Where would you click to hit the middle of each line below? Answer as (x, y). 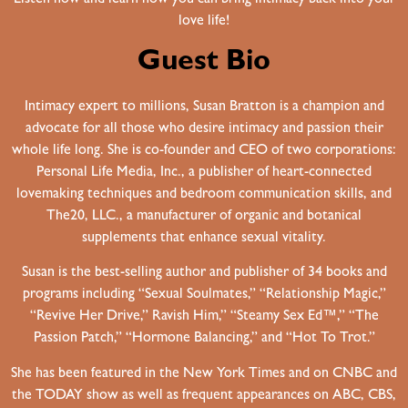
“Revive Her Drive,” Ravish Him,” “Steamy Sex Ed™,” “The (204, 317)
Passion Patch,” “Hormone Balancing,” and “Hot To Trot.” (204, 339)
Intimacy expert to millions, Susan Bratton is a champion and (204, 108)
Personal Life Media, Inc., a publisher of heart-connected (204, 173)
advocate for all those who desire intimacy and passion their (204, 130)
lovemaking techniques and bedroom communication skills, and (204, 195)
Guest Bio (204, 64)
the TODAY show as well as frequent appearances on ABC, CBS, (204, 396)
